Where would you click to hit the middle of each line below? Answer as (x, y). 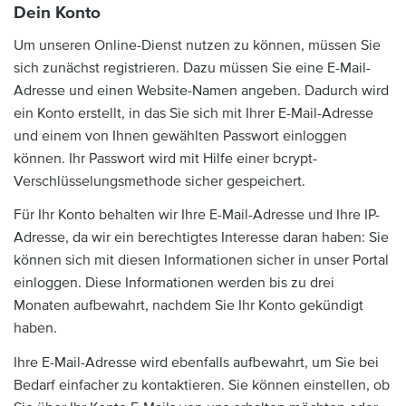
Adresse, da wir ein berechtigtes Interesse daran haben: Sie (201, 237)
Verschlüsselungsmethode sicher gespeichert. (159, 181)
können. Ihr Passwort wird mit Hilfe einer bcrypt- (165, 158)
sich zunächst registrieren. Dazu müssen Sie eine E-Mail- (192, 68)
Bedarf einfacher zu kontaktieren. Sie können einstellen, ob (202, 385)
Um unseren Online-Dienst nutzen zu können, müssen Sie (197, 45)
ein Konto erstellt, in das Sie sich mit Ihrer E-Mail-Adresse (193, 113)
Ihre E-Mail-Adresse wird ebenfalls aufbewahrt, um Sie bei (196, 362)
